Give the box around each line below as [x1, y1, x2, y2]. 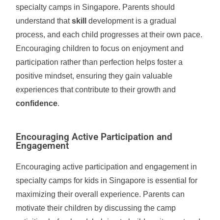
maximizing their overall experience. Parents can [16, 190, 185, 198]
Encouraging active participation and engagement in [16, 163, 197, 171]
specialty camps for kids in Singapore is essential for [16, 176, 198, 185]
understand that [16, 17, 72, 25]
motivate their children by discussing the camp [16, 204, 176, 212]
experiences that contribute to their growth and [16, 85, 176, 94]
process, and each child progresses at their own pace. [16, 30, 203, 39]
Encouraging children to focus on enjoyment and [16, 44, 184, 53]
